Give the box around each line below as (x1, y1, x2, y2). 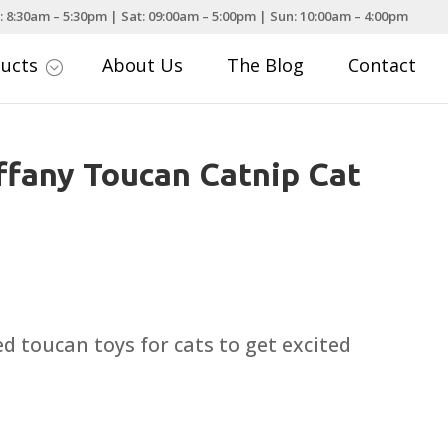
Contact (348, 53, 417, 78)
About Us (102, 53, 184, 78)
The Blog (227, 53, 305, 78)
